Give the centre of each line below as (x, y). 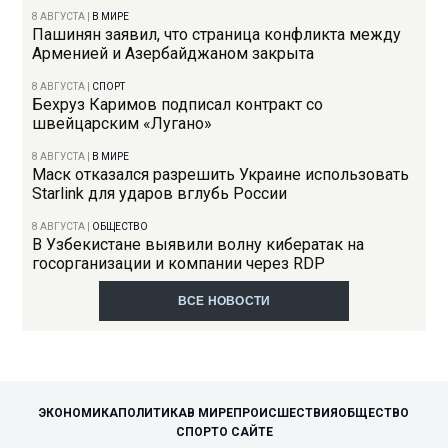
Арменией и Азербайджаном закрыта (173, 54)
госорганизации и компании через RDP (179, 264)
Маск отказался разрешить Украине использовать (221, 175)
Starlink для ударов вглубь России (160, 194)
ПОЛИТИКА (152, 413)
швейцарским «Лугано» (122, 124)
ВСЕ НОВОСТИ (224, 301)
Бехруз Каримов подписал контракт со (178, 105)
